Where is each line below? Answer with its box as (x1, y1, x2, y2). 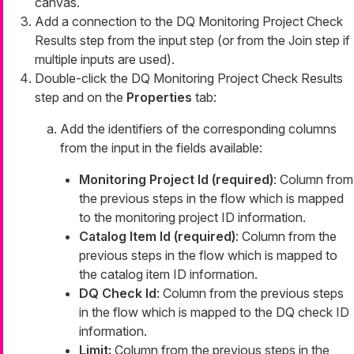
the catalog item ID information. (79, 266, 258, 283)
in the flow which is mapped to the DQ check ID (79, 304, 349, 321)
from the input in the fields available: (60, 140, 262, 156)
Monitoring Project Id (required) (79, 171, 273, 188)
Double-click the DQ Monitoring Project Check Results (35, 70, 343, 87)
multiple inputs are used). (35, 51, 175, 68)
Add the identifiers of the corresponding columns (60, 121, 337, 137)
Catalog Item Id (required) (79, 228, 235, 245)
